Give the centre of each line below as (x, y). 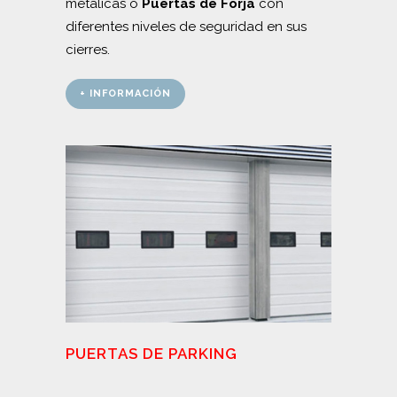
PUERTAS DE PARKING (152, 353)
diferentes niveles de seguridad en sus (186, 26)
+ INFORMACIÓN (125, 93)
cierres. (88, 49)
